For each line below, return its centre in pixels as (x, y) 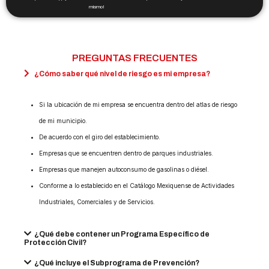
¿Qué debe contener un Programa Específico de (122, 234)
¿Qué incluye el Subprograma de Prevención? (116, 263)
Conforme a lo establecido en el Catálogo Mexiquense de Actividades (137, 186)
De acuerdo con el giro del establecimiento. (100, 137)
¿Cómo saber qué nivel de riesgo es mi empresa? (122, 74)
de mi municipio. (63, 121)
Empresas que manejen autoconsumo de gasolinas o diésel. (124, 169)
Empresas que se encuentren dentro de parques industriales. (126, 153)
